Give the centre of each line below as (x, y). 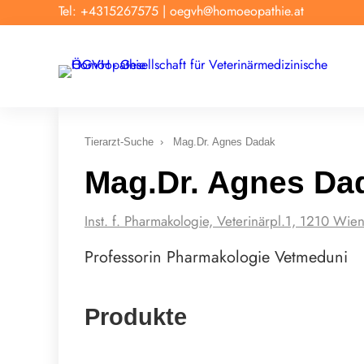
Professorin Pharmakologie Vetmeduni (216, 257)
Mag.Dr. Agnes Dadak (224, 141)
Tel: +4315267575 (108, 11)
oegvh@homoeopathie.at (237, 11)
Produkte (136, 316)
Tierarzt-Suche (119, 141)
